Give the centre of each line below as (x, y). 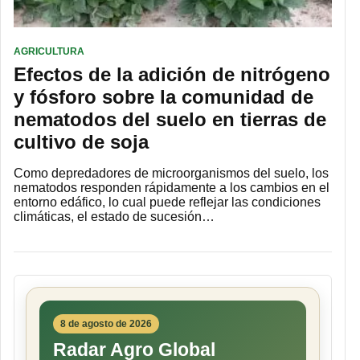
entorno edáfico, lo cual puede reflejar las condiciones (167, 202)
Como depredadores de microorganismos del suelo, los (171, 174)
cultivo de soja (81, 142)
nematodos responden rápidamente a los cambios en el (172, 188)
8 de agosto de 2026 (106, 324)
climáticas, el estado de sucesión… (114, 217)
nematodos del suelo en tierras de (170, 120)
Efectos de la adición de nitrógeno (172, 75)
